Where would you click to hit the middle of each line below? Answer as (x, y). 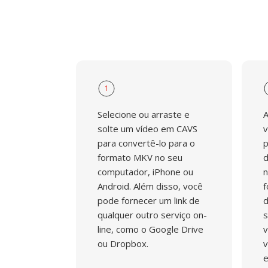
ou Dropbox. (123, 243)
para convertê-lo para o (146, 143)
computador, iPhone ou (145, 172)
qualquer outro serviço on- (152, 215)
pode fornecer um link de (149, 200)
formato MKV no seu (140, 157)
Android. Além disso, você (150, 186)
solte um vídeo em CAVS (147, 129)
